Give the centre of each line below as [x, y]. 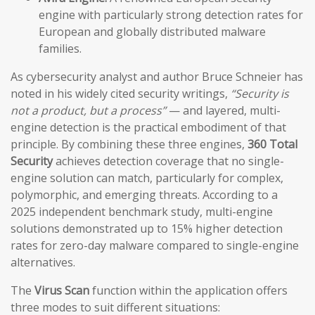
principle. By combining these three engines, [129, 144]
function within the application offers [188, 291]
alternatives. [43, 263]
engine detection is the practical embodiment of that [148, 128]
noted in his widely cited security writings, [121, 94]
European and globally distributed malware [152, 32]
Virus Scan [62, 291]
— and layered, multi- [223, 111]
